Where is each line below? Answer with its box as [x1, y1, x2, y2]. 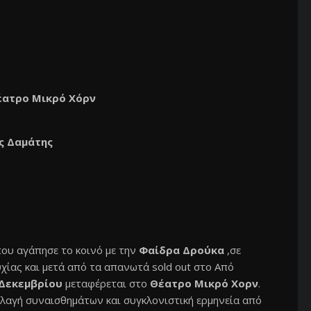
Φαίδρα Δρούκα [139, 243, 224, 257]
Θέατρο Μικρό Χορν [150, 276, 258, 290]
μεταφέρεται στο [65, 276, 150, 290]
